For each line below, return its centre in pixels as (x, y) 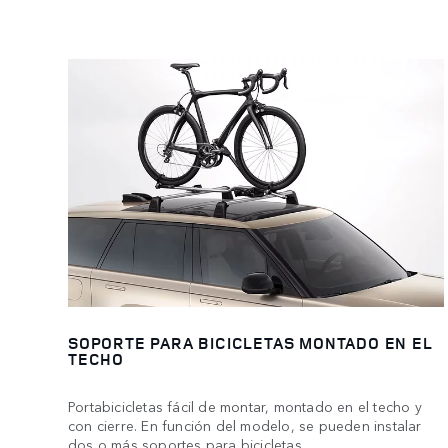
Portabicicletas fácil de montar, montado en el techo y (245, 405)
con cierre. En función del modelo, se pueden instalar (245, 424)
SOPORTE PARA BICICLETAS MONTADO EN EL (250, 343)
